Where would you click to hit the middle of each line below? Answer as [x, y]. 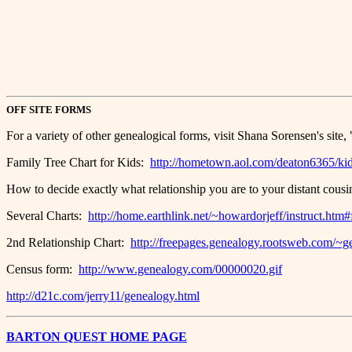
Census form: [42, 269]
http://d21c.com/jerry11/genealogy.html [103, 296]
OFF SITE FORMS [49, 110]
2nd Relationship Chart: [68, 242]
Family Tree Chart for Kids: [78, 162]
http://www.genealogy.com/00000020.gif [180, 269]
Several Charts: [47, 216]
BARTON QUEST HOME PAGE [97, 337]
